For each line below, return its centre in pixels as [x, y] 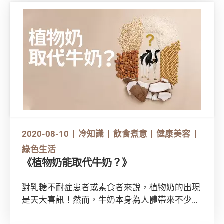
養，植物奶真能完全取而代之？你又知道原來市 [111, 212]
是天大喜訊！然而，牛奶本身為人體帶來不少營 [111, 199]
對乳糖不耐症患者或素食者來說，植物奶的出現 [111, 187]
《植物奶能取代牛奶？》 [77, 163]
